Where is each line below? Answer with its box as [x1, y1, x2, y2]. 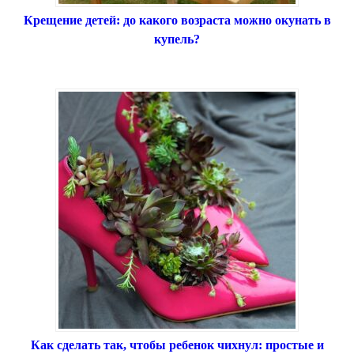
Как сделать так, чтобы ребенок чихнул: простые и [30, 338, 324, 352]
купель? [154, 32, 200, 47]
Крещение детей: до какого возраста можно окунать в [23, 13, 331, 28]
